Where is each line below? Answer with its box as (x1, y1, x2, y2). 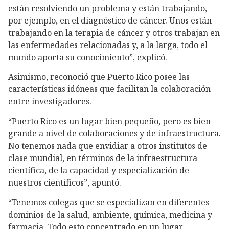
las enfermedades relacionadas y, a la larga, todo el (8, 39, 208, 51)
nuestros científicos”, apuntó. (8, 177, 121, 189)
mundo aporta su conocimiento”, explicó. (8, 51, 167, 63)
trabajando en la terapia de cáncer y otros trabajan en (8, 27, 220, 38)
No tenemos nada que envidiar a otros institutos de (8, 140, 207, 152)
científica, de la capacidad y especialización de (8, 165, 189, 176)
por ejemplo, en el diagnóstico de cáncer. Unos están (8, 14, 212, 26)
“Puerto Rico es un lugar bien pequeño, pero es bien (8, 116, 211, 127)
